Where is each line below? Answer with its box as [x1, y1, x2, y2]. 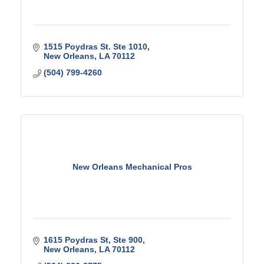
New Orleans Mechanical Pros [72, 161, 192, 171]
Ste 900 [113, 235, 143, 245]
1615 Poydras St [43, 235, 108, 245]
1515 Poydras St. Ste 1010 [43, 42, 147, 51]
